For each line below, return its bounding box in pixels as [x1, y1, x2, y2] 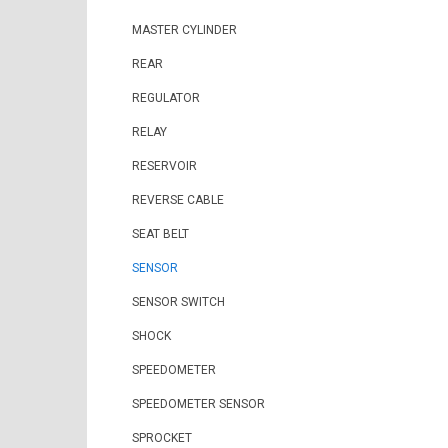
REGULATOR [132, 91, 200, 105]
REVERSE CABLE [132, 193, 224, 207]
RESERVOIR [132, 159, 197, 173]
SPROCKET [132, 431, 192, 445]
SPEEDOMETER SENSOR [132, 397, 265, 411]
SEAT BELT [132, 227, 189, 241]
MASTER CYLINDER [132, 23, 237, 37]
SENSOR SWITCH [132, 295, 225, 309]
